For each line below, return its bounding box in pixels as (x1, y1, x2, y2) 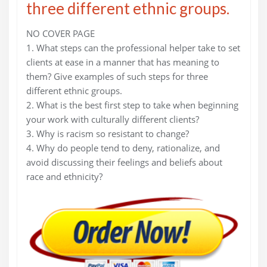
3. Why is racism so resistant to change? (26, 128, 189, 140)
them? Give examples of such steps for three (26, 70, 208, 83)
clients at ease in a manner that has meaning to (26, 56, 219, 69)
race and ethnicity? (26, 170, 103, 183)
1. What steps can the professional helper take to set (26, 42, 240, 54)
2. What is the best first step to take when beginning (26, 99, 238, 111)
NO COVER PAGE (26, 27, 95, 40)
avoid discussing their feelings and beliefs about (26, 156, 222, 169)
